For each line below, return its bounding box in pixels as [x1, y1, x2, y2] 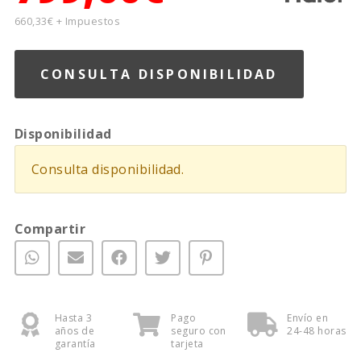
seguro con [171, 323, 226, 338]
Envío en [287, 310, 329, 325]
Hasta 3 [54, 310, 93, 325]
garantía [54, 336, 96, 351]
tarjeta [171, 336, 204, 351]
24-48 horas [287, 323, 346, 338]
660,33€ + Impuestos [14, 13, 121, 28]
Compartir [14, 219, 86, 238]
